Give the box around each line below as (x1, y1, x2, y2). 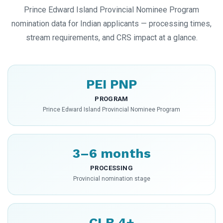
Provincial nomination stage (73, 175, 150, 183)
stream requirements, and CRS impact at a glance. (25, 33, 198, 43)
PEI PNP (86, 77, 137, 92)
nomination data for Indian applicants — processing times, (11, 19, 212, 29)
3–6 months (72, 146, 151, 161)
